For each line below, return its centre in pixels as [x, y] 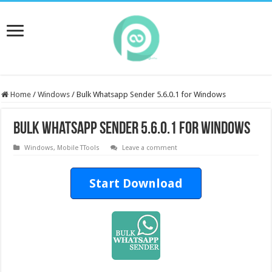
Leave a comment [150, 148]
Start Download [136, 183]
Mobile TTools [79, 148]
